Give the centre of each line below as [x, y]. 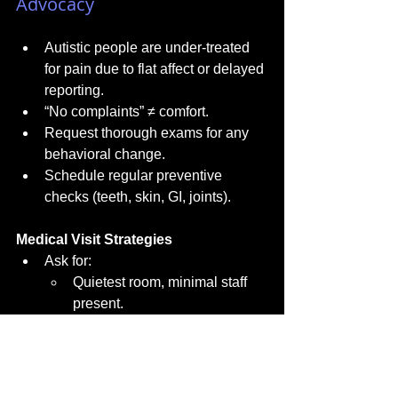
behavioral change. [105, 154]
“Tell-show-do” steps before [160, 367]
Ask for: [68, 261]
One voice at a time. [135, 346]
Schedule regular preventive [135, 175]
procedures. [110, 389]
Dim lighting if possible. [146, 325]
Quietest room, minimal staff [162, 282]
